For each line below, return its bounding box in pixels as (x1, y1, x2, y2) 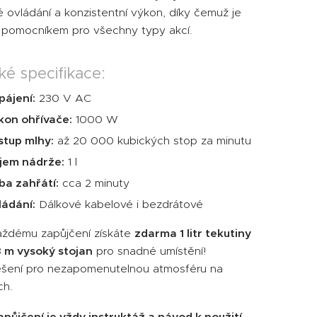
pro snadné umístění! (93, 244, 206, 258)
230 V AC (35, 91, 91, 105)
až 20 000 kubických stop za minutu (54, 134, 251, 147)
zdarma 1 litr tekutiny (134, 226, 251, 240)
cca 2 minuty (59, 176, 129, 190)
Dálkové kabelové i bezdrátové (35, 197, 203, 211)
